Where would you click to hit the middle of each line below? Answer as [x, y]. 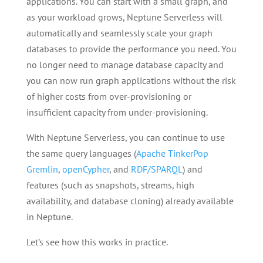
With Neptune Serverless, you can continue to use [125, 138]
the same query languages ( [81, 154]
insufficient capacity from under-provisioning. [117, 112]
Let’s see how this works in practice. [97, 242]
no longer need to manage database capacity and [125, 65]
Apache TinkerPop [172, 154]
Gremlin [42, 169]
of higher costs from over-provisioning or [109, 97]
